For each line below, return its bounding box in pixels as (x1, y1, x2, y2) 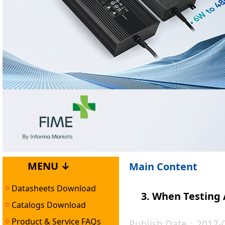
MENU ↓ (28, 159, 70, 173)
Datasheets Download (10, 183, 96, 194)
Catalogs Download (10, 199, 86, 210)
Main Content (129, 160, 197, 173)
